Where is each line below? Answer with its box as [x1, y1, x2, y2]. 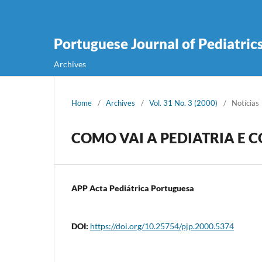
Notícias [232, 98, 259, 108]
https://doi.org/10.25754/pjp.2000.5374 [90, 220, 234, 231]
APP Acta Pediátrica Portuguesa [71, 182, 194, 193]
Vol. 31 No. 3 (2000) [149, 98, 218, 108]
